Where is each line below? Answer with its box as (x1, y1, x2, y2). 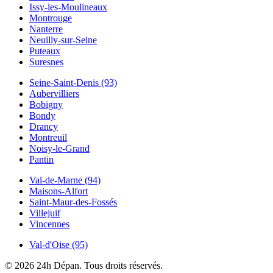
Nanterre (29, 23, 63, 34)
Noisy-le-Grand (29, 143, 90, 154)
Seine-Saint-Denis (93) (29, 77, 117, 88)
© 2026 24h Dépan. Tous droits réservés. (5, 260, 163, 271)
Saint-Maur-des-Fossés (29, 196, 117, 207)
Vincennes (29, 218, 69, 229)
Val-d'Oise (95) (29, 239, 88, 250)
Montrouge (29, 12, 72, 23)
